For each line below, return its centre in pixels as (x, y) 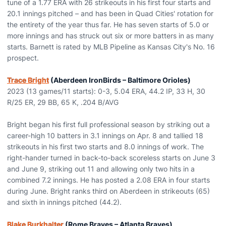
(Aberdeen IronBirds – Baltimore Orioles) (120, 80)
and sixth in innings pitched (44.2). (64, 202)
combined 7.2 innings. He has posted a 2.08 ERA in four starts (108, 180)
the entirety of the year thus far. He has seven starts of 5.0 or (108, 24)
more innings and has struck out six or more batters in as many (110, 36)
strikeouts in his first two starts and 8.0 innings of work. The (105, 147)
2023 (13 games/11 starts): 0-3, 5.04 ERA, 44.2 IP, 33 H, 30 (106, 91)
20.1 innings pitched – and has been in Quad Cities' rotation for (110, 13)
